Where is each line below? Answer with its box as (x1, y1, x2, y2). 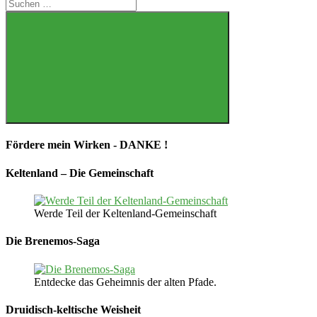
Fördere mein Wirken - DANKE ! (6, 139, 168, 151)
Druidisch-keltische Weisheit (6, 303, 141, 316)
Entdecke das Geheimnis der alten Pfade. (34, 275, 217, 288)
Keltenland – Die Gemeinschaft (6, 166, 154, 179)
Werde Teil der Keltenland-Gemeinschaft (34, 207, 217, 220)
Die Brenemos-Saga (6, 235, 100, 248)
